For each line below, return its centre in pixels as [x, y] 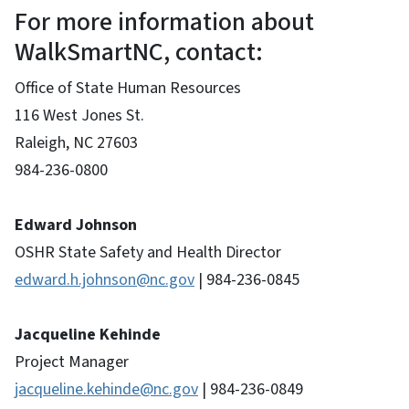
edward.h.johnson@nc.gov [105, 279]
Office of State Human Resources [128, 88]
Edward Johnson [78, 225]
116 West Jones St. [79, 115]
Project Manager [72, 362]
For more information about [164, 21]
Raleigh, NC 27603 [76, 142]
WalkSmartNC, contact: [139, 52]
